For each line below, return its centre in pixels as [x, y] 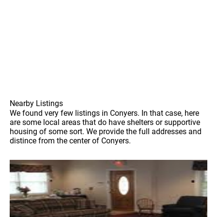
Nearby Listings [36, 103]
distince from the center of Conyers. [70, 140]
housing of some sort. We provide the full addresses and [106, 131]
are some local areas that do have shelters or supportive [105, 122]
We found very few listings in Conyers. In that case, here [104, 113]
